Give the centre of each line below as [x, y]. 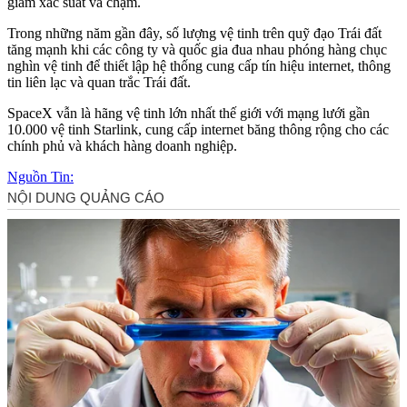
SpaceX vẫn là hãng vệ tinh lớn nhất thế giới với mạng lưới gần [189, 113]
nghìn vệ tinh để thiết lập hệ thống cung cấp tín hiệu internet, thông [199, 65]
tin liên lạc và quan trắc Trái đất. [99, 82]
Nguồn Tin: [40, 176]
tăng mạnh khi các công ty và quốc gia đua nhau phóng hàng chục [197, 49]
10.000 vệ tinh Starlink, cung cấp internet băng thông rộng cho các [198, 129]
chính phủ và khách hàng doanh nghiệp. [122, 145]
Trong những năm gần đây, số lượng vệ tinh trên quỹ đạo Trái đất [194, 33]
